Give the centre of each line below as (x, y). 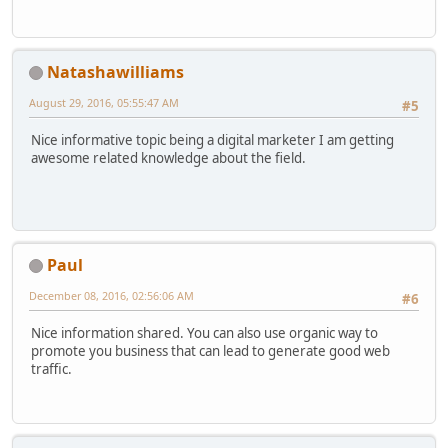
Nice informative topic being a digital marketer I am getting (212, 140)
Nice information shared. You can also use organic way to (204, 333)
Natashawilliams (115, 71)
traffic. (51, 369)
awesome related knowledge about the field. (168, 158)
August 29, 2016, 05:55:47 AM (104, 102)
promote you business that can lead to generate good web (210, 351)
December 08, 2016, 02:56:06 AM (111, 295)
